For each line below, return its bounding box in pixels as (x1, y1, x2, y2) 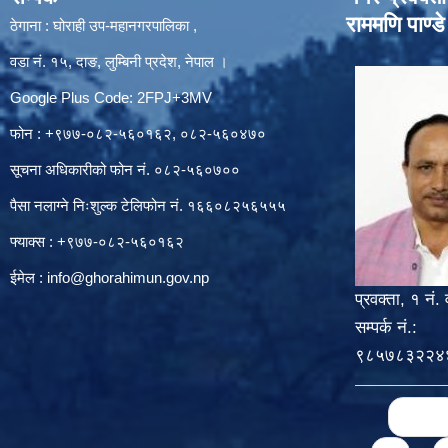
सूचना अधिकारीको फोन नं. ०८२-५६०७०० (10, 160, 240, 178)
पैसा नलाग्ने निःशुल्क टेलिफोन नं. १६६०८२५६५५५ (10, 196, 286, 214)
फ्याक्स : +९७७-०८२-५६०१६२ (10, 232, 184, 250)
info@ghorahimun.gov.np (47, 268, 209, 286)
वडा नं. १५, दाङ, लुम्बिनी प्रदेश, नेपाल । (10, 52, 228, 70)
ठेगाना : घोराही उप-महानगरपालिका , (10, 16, 197, 34)
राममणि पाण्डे (346, 11, 444, 37)
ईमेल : (10, 268, 47, 286)
